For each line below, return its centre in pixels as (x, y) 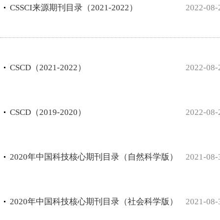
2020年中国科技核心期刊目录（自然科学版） (94, 157)
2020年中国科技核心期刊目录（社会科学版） (94, 202)
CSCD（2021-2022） (48, 68)
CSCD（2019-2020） (48, 112)
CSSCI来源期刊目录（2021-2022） (74, 8)
